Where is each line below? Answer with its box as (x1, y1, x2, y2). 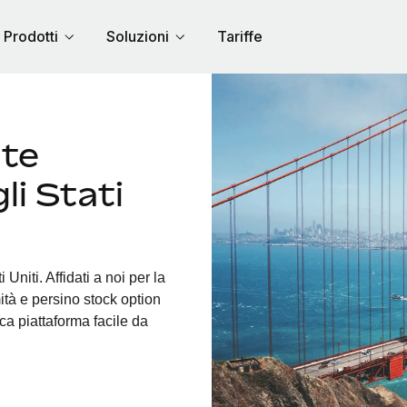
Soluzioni (105, 27, 169, 45)
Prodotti (3, 27, 58, 45)
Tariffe (216, 27, 263, 45)
